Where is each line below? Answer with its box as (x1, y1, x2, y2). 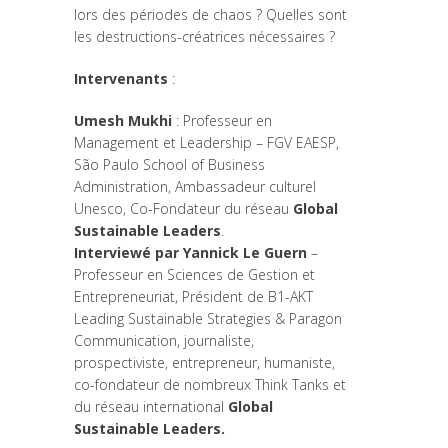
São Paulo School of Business (74, 154, 265, 174)
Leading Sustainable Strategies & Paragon (74, 308, 342, 328)
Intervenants (74, 68, 168, 88)
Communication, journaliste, (74, 330, 254, 350)
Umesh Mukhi (74, 110, 172, 130)
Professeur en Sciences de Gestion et (74, 264, 315, 284)
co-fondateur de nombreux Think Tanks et (74, 374, 346, 394)
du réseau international (74, 396, 228, 416)
